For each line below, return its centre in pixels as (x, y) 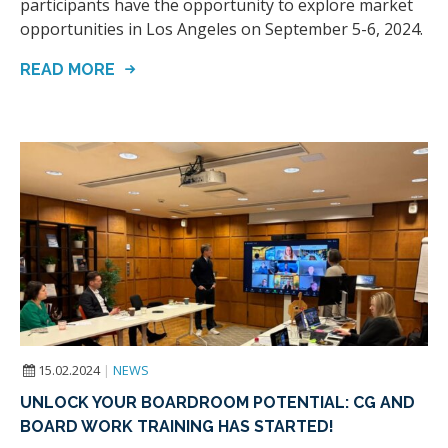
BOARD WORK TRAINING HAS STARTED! (177, 427)
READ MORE (69, 70)
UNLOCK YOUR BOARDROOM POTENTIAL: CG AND (217, 403)
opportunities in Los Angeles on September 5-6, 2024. (221, 29)
